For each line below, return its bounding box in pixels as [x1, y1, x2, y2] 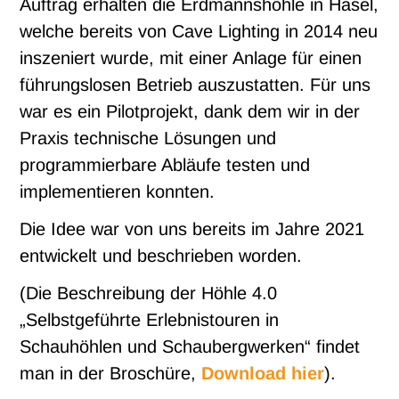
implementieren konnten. [20, 182, 216, 202]
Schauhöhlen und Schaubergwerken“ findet [20, 337, 361, 357]
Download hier [201, 363, 325, 384]
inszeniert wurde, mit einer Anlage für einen [20, 48, 362, 69]
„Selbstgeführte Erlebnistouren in [20, 310, 280, 330]
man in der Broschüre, [20, 363, 202, 384]
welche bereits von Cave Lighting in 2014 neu [20, 21, 379, 42]
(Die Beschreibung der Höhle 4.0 [20, 283, 278, 304]
